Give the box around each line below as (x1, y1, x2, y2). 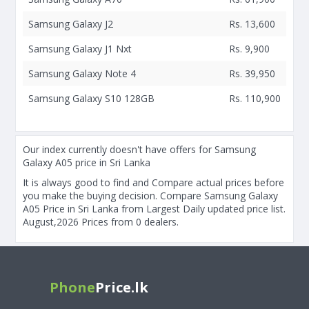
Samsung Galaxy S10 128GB (28, 92, 154, 105)
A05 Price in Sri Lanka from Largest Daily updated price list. (23, 202, 286, 215)
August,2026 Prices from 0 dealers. (23, 215, 179, 228)
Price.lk (95, 278, 148, 297)
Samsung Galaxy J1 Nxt (28, 42, 132, 55)
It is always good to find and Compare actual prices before (23, 176, 284, 189)
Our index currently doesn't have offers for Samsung (23, 143, 256, 156)
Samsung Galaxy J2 (28, 17, 113, 30)
